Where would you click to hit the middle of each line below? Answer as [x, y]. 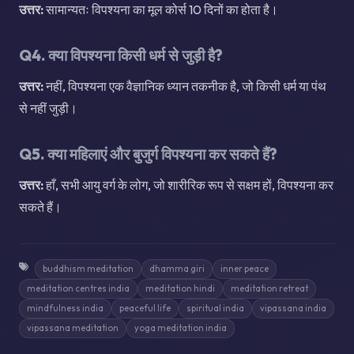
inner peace [245, 269]
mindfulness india [65, 309]
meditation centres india [78, 289]
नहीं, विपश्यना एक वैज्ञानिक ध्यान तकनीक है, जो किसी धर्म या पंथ [185, 87]
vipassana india [293, 309]
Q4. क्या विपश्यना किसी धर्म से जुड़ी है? [121, 56]
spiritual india [215, 309]
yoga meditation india [181, 328]
